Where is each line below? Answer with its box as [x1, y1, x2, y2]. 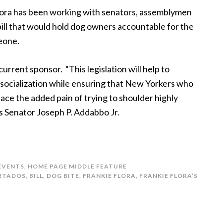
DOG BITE [47, 172, 79, 179]
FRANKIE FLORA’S [139, 172, 198, 179]
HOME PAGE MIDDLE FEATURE [28, 163, 127, 170]
